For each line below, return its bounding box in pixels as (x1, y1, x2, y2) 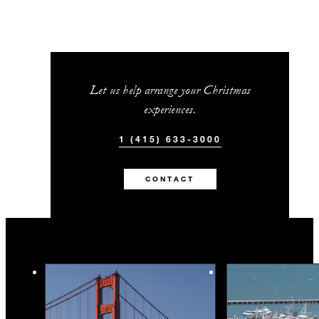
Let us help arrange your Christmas (89, 82, 251, 98)
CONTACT (145, 174, 195, 184)
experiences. (144, 101, 197, 117)
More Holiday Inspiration (16, 219, 194, 234)
